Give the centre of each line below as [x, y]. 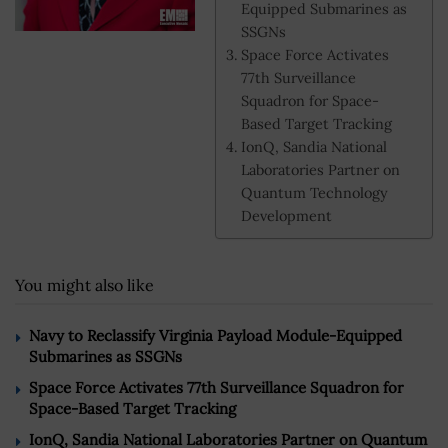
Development [286, 216]
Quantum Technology [314, 193]
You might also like [84, 284]
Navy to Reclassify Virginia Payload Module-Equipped [215, 335]
